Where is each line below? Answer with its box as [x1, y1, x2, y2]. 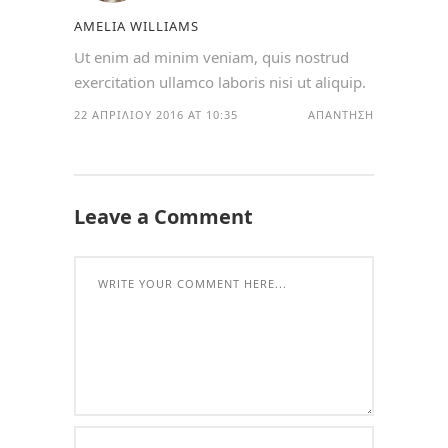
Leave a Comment [74, 203, 253, 231]
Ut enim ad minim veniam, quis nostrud [74, 47, 349, 68]
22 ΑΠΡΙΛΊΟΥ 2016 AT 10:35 [74, 107, 238, 123]
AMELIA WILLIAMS [74, 17, 199, 36]
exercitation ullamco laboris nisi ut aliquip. [74, 72, 366, 93]
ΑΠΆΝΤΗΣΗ [308, 107, 374, 123]
